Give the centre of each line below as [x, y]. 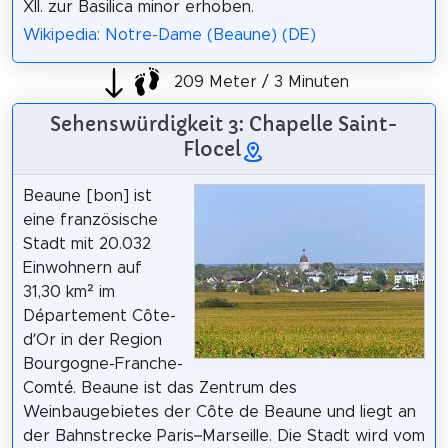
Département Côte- [99, 316]
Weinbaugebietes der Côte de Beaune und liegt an [219, 412]
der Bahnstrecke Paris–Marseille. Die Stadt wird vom [223, 436]
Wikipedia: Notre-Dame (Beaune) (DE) [169, 35]
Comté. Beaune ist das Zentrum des [159, 388]
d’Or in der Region [92, 340]
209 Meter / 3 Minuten [259, 81]
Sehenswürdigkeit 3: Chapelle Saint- [224, 124]
